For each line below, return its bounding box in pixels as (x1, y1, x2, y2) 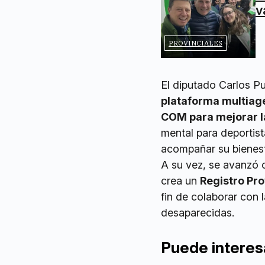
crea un (161, 174, 200, 187)
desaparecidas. (161, 206, 234, 219)
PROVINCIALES (169, 38, 222, 47)
